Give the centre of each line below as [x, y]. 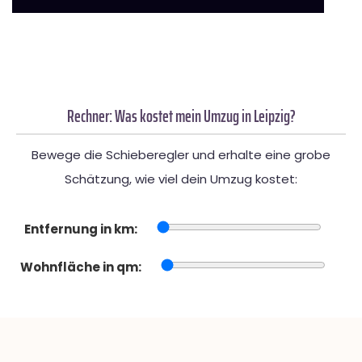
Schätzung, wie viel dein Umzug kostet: [181, 179]
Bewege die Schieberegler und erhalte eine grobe [181, 154]
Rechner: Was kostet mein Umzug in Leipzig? [181, 116]
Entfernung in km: [81, 229]
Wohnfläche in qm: [81, 267]
